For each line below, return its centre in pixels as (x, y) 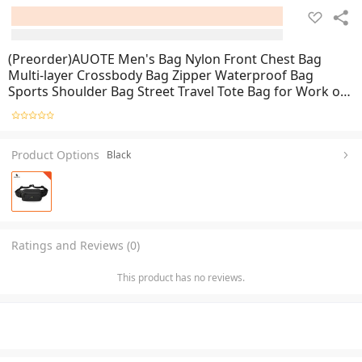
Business (35, 107)
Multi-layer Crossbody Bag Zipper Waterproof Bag (161, 75)
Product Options (55, 154)
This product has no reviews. (181, 277)
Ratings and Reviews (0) (76, 245)
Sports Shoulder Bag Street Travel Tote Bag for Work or (177, 91)
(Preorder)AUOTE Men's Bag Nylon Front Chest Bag (165, 59)
